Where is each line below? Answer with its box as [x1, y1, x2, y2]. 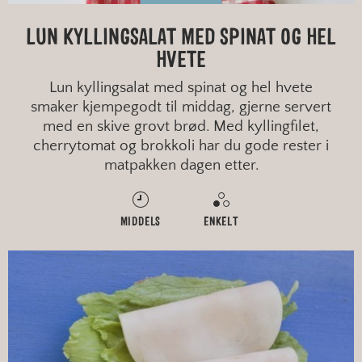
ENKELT [204, 216, 239, 229]
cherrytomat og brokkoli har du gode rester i [33, 137, 329, 155]
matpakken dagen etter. [103, 157, 259, 175]
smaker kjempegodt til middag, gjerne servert [31, 99, 331, 116]
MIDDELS [120, 216, 162, 229]
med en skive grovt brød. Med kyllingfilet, [43, 118, 319, 136]
